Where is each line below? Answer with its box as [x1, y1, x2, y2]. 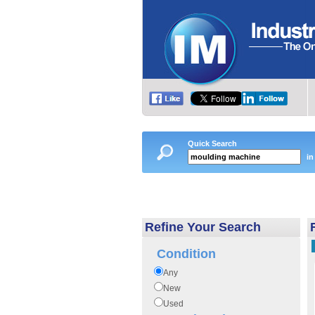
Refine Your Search [145, 220, 261, 234]
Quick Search [188, 139, 237, 148]
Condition [157, 247, 216, 261]
